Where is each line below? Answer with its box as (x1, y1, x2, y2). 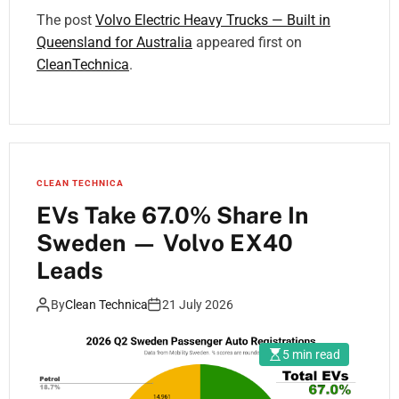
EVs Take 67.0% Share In (37, 201, 308, 230)
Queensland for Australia (37, 34, 192, 52)
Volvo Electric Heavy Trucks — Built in (95, 12, 330, 29)
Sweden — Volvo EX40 (37, 229, 293, 257)
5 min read (282, 347, 340, 362)
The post (37, 12, 95, 29)
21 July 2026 (162, 297, 233, 313)
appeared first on (192, 34, 302, 52)
